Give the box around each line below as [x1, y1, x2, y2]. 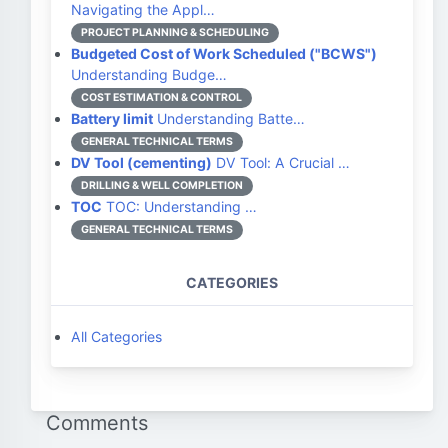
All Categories [71, 328, 162, 345]
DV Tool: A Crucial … [212, 154, 350, 171]
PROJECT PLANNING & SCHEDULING [81, 26, 269, 39]
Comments [46, 411, 148, 435]
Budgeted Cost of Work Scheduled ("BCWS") [71, 45, 377, 62]
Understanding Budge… [71, 66, 227, 83]
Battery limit [71, 110, 153, 127]
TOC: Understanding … [102, 198, 257, 215]
